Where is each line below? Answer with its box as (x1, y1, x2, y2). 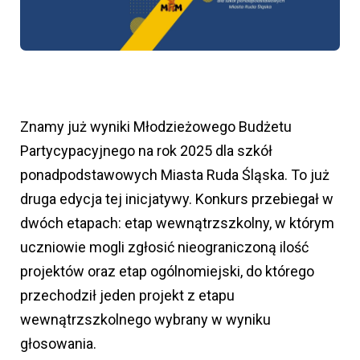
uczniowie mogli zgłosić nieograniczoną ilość (20, 238, 309, 256)
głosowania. (20, 334, 96, 352)
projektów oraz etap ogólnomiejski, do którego (20, 262, 314, 280)
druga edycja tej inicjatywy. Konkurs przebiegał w (20, 190, 333, 207)
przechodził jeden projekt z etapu (20, 286, 235, 304)
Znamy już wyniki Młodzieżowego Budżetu (20, 117, 292, 135)
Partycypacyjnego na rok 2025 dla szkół (20, 141, 272, 159)
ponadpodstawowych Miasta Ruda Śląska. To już (20, 166, 329, 183)
